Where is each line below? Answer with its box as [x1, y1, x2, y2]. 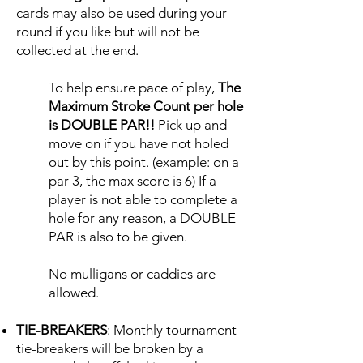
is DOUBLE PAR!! [49, 117, 155, 133]
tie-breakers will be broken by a [16, 340, 203, 357]
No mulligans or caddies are [49, 266, 216, 282]
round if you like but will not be [16, 23, 199, 40]
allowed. [49, 284, 102, 301]
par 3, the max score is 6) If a [49, 173, 216, 189]
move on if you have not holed [49, 135, 228, 152]
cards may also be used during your [16, 5, 227, 21]
